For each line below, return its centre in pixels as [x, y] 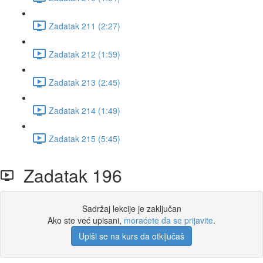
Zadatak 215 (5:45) [85, 138]
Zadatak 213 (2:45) [85, 82]
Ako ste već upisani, [86, 220]
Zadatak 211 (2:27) [85, 26]
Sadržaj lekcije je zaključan [131, 208]
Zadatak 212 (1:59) [85, 54]
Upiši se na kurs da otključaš [131, 236]
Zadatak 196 [68, 175]
